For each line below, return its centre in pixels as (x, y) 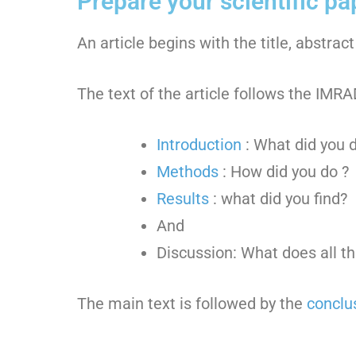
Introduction (199, 145)
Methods (188, 172)
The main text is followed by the (192, 304)
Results (183, 199)
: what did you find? (278, 199)
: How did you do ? (284, 172)
